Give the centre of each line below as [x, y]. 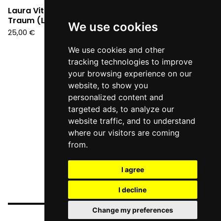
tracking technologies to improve [130, 62]
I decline [133, 190]
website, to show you [108, 85]
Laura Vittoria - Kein [49, 11]
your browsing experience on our [130, 74]
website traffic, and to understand [131, 121]
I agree [132, 169]
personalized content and [115, 97]
